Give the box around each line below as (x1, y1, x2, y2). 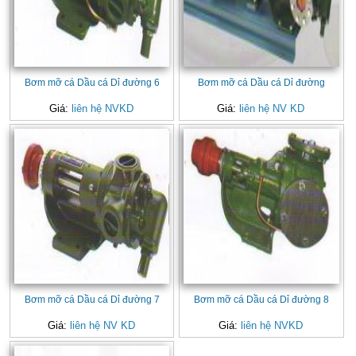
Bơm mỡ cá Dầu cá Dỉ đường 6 (24, 76, 160, 87)
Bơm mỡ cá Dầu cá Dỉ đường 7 (24, 294, 160, 305)
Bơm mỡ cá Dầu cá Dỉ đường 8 (194, 294, 330, 305)
